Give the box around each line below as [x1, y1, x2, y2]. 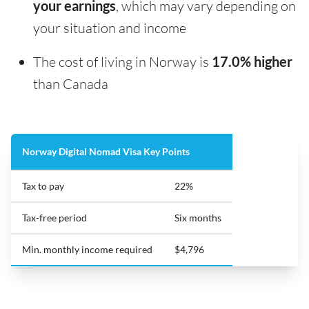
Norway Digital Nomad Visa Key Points [22, 146, 190, 157]
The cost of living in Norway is [33, 53, 212, 70]
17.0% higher [212, 53, 292, 70]
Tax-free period [22, 212, 87, 223]
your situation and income [33, 19, 186, 37]
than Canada [33, 75, 108, 92]
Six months [175, 212, 221, 223]
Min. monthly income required [22, 243, 152, 255]
